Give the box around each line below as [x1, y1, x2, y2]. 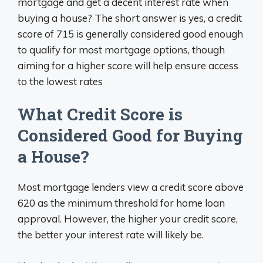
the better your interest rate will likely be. [18, 228, 204, 241]
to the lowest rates [18, 75, 103, 87]
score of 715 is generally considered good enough [18, 27, 243, 40]
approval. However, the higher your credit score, [18, 213, 238, 225]
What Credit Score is [18, 103, 183, 125]
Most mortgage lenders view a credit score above [18, 181, 244, 193]
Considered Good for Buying [18, 124, 243, 146]
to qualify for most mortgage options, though [18, 43, 225, 56]
